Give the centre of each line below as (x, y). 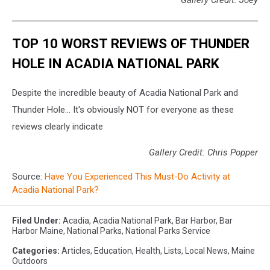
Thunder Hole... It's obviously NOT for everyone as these (123, 110)
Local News (206, 251)
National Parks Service (168, 231)
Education (113, 251)
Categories (35, 251)
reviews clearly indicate (58, 127)
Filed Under (35, 221)
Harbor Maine (38, 231)
